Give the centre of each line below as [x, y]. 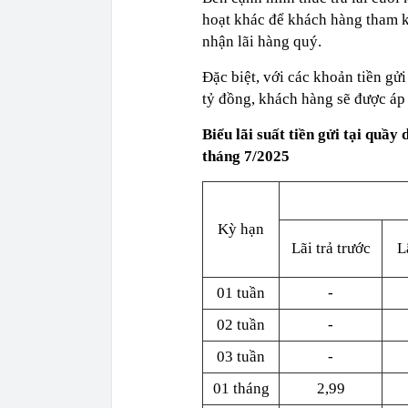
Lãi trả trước [331, 248]
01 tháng [241, 388]
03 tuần [241, 357]
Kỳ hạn [241, 229]
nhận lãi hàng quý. [262, 41]
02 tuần [241, 325]
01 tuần [241, 293]
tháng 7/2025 [246, 156]
